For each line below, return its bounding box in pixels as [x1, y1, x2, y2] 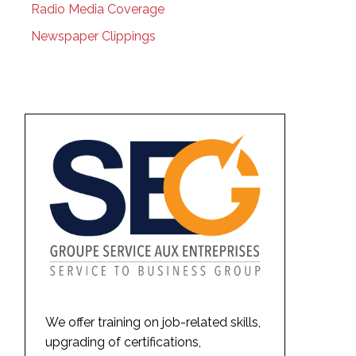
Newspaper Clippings [30, 28, 156, 44]
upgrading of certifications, [44, 334, 201, 350]
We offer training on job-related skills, [44, 314, 261, 330]
